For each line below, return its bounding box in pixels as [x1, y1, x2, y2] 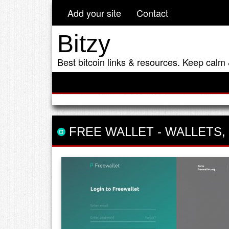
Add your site [67, 6, 121, 19]
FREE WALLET [65, 124, 154, 139]
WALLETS [165, 124, 222, 139]
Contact [136, 6, 168, 19]
